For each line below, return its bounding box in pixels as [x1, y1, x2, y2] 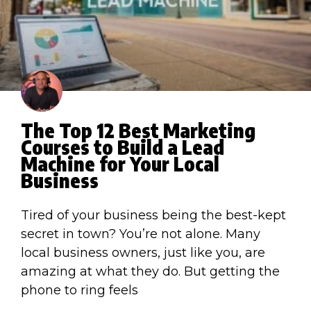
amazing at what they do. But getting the [21, 263, 280, 279]
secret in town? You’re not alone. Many [21, 226, 260, 242]
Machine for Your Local [21, 151, 219, 176]
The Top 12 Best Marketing [21, 117, 255, 142]
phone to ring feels [21, 282, 138, 298]
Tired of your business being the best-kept [21, 207, 286, 223]
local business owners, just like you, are [21, 244, 265, 260]
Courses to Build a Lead [21, 134, 224, 159]
